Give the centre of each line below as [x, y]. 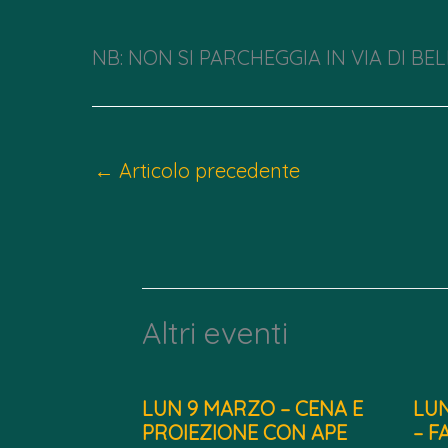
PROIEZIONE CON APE [244, 432]
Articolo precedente [207, 170]
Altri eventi [215, 332]
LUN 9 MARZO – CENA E [252, 408]
